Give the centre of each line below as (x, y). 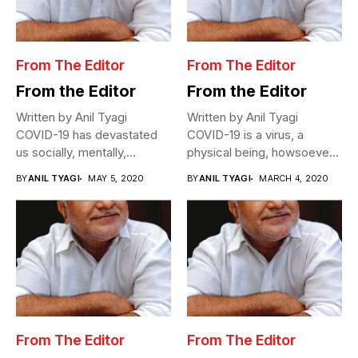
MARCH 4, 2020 (294, 179)
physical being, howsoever (260, 153)
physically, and (56, 170)
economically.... (58, 188)
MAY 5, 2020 (116, 179)
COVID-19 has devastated (87, 135)
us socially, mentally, (71, 153)
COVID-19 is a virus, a (245, 135)
